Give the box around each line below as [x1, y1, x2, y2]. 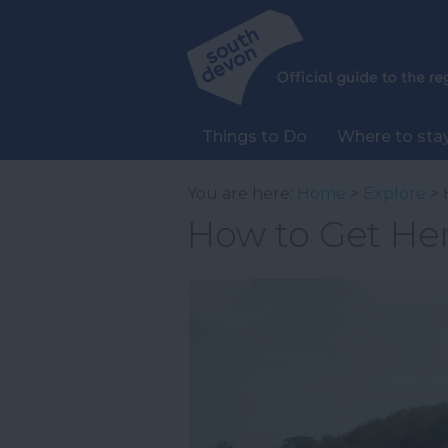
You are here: [187, 184, 297, 203]
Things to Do [201, 127, 307, 146]
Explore [363, 184, 426, 203]
